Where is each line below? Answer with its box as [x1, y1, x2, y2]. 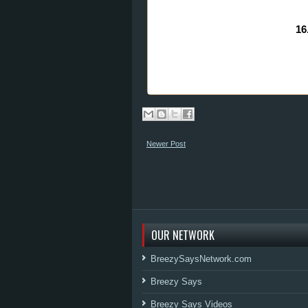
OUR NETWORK [151, 227, 214, 243]
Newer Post [146, 140, 186, 148]
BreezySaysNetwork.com [151, 254, 252, 264]
